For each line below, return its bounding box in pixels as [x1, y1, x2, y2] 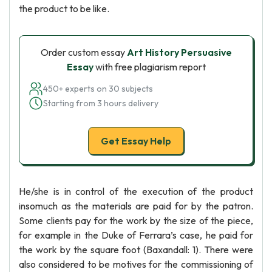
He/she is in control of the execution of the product [19, 185, 253, 197]
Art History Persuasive [126, 46, 232, 58]
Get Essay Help [101, 135, 171, 147]
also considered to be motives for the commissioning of [19, 258, 253, 270]
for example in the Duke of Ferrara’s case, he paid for [19, 229, 253, 241]
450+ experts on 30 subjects [43, 83, 153, 94]
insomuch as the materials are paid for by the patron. [19, 200, 253, 212]
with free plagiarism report [93, 61, 206, 73]
